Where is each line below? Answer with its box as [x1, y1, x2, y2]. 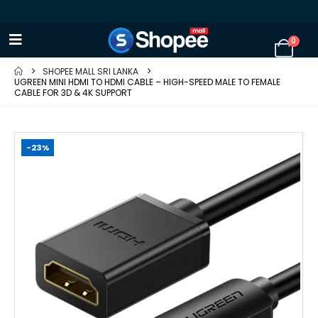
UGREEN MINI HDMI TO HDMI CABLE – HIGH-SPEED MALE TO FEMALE [14, 76, 280, 88]
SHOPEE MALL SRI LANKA [43, 65, 138, 77]
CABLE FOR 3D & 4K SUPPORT [14, 87, 132, 99]
